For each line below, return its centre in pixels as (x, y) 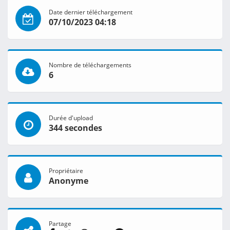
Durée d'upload (71, 118)
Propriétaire (66, 171)
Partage (60, 224)
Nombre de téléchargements (90, 65)
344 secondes (75, 128)
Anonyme (69, 181)
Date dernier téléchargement (91, 12)
